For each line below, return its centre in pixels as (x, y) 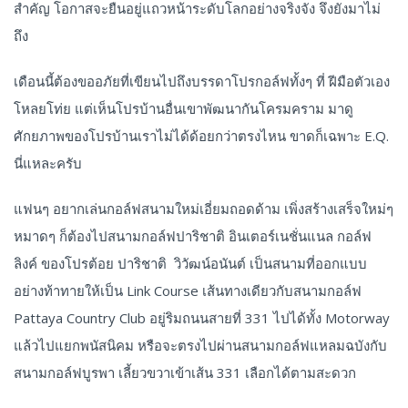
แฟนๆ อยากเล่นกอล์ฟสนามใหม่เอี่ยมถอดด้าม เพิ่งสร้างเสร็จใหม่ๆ (204, 209)
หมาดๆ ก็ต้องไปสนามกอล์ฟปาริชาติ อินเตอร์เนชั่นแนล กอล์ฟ (193, 236)
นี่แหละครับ (48, 163)
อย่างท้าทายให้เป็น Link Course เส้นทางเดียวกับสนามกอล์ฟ (188, 291)
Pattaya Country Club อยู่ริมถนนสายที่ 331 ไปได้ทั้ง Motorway (202, 318)
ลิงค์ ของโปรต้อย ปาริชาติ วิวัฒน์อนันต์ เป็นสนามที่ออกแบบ (190, 264)
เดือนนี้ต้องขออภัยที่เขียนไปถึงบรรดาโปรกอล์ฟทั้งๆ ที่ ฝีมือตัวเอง (202, 82)
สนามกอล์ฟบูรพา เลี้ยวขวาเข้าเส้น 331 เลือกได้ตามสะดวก (185, 373)
